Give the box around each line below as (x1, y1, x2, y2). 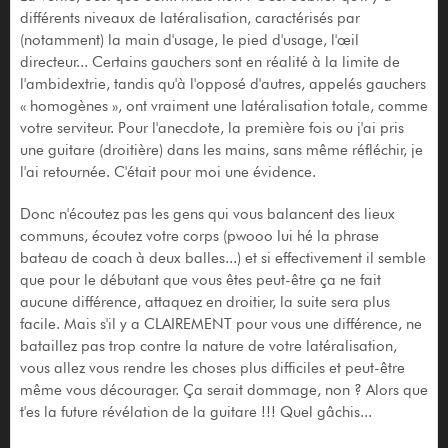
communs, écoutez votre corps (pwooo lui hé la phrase (19, 226, 379, 245)
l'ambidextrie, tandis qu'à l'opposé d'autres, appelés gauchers (19, 74, 426, 93)
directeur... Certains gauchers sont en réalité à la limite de (19, 52, 400, 71)
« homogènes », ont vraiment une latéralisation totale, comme (19, 96, 428, 115)
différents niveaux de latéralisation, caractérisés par (19, 8, 360, 27)
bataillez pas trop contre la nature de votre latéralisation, (19, 336, 397, 355)
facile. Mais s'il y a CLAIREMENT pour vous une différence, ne (19, 314, 422, 333)
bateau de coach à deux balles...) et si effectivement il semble (19, 248, 426, 267)
